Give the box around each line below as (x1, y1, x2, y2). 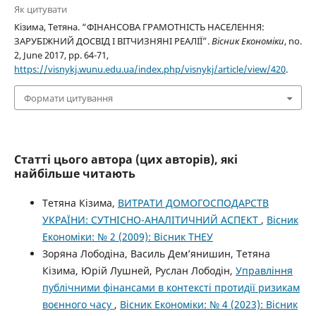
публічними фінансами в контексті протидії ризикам (42, 280, 300, 294)
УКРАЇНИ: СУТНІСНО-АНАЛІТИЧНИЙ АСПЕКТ (42, 212, 261, 226)
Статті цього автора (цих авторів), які (13, 151, 238, 167)
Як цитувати (13, 3, 67, 16)
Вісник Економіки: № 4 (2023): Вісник (119, 297, 298, 311)
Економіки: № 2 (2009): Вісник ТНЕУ (42, 229, 213, 243)
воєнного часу (42, 297, 114, 311)
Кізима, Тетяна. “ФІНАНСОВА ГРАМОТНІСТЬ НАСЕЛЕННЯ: (13, 20, 265, 34)
